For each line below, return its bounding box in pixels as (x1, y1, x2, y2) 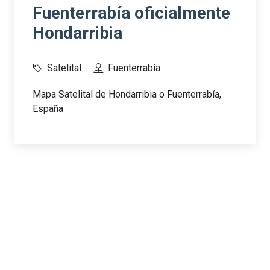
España (33, 103, 63, 115)
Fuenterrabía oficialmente (33, 3, 230, 24)
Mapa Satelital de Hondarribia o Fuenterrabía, (33, 89, 221, 101)
